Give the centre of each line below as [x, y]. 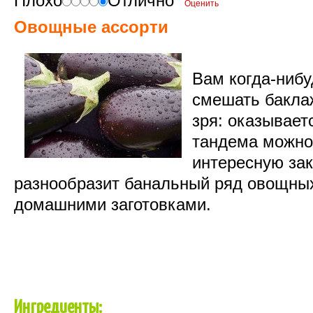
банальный [167, 183]
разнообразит [67, 183]
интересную [238, 162]
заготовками [159, 204]
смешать [226, 100]
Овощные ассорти [91, 27]
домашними [60, 204]
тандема [225, 141]
